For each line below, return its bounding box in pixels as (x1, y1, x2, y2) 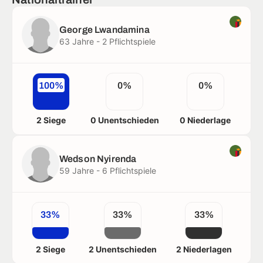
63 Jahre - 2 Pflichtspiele (59, 36, 156, 46)
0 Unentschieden (90, 115, 159, 125)
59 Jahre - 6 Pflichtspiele (59, 166, 156, 176)
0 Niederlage (180, 115, 231, 125)
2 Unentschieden (88, 244, 157, 254)
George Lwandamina (59, 25, 150, 35)
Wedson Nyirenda (59, 154, 137, 164)
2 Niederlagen (176, 244, 232, 254)
